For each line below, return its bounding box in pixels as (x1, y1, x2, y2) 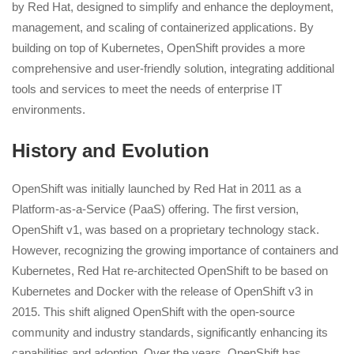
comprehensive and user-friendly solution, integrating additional (12, 61, 334, 75)
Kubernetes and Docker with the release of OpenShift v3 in (12, 284, 313, 299)
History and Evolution (12, 140, 209, 162)
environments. (12, 102, 85, 116)
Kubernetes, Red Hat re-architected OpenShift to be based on (12, 264, 328, 278)
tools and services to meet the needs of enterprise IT (12, 81, 282, 96)
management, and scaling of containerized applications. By (12, 20, 314, 34)
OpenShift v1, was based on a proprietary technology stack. (12, 223, 319, 237)
